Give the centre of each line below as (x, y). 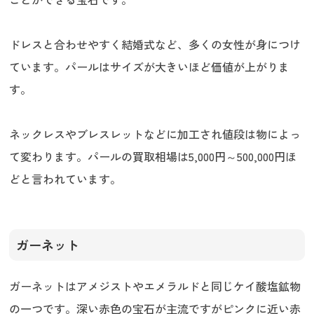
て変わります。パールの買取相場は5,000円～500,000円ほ (153, 157)
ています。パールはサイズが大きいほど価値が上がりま (150, 67)
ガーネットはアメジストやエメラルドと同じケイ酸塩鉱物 (155, 286)
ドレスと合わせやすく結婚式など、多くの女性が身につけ (155, 45)
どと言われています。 (66, 179)
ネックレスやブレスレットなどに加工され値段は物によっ (155, 134)
